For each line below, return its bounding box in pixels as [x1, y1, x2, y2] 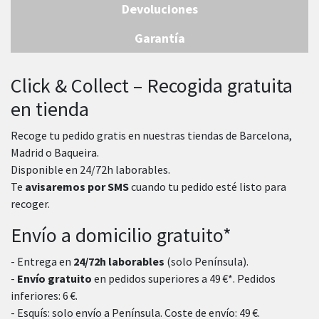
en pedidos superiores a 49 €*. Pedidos [92, 271, 276, 286]
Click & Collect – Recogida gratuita [11, 72, 293, 98]
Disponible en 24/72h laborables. [11, 162, 170, 177]
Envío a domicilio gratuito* [11, 221, 231, 248]
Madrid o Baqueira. [11, 145, 99, 159]
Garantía [134, 29, 185, 46]
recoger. [11, 196, 50, 211]
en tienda [11, 95, 89, 122]
